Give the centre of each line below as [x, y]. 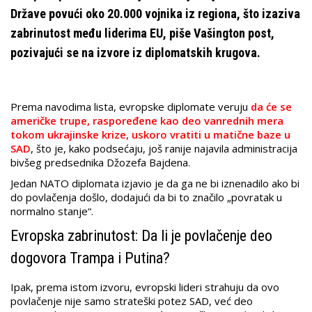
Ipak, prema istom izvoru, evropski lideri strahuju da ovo [145, 287]
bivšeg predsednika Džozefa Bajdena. [100, 163]
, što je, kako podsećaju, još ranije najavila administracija [164, 149]
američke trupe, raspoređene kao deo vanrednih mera [147, 121]
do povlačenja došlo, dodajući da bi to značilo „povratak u [146, 197]
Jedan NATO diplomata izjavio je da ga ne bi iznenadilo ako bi [155, 184]
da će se [271, 107]
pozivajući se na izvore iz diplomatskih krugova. [135, 53]
